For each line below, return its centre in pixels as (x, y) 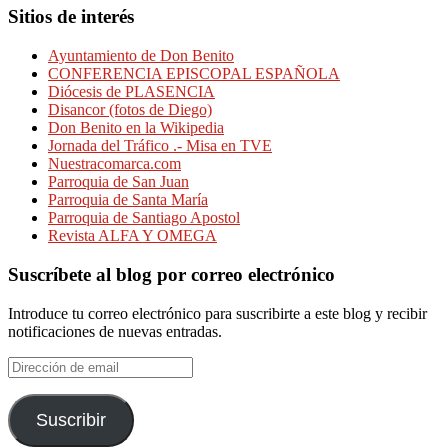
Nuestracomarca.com (114, 164)
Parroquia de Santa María (128, 200)
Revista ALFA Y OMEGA (132, 236)
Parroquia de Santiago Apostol (144, 218)
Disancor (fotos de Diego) (130, 110)
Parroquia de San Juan (118, 182)
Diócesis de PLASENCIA (131, 92)
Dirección (38, 364)
